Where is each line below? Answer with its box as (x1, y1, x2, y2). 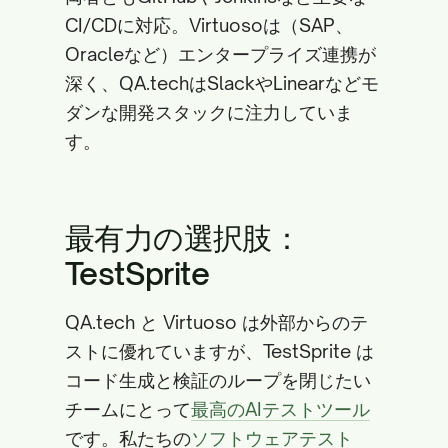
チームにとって (65, 398, 191, 420)
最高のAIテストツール (191, 398, 370, 420)
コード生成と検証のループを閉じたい (65, 369, 371, 391)
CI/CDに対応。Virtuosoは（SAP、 (65, 14, 353, 36)
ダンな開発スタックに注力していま (65, 101, 353, 123)
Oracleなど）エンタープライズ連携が (65, 43, 376, 65)
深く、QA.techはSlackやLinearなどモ (65, 72, 379, 94)
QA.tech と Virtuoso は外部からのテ (65, 311, 368, 333)
